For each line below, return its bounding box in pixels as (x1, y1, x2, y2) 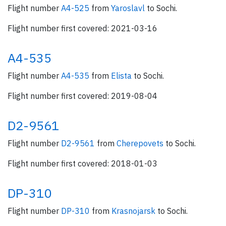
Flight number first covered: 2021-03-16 (8, 23, 157, 33)
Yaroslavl (111, 3, 147, 13)
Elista (111, 71, 134, 81)
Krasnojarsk (111, 206, 157, 216)
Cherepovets (117, 138, 165, 148)
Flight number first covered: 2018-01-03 (8, 158, 157, 168)
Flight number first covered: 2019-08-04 (8, 91, 157, 101)
